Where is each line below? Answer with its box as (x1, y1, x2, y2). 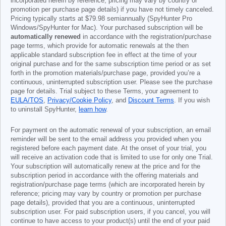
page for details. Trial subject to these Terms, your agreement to (11, 88, 198, 95)
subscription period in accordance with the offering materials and (11, 172, 198, 179)
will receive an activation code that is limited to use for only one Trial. (11, 154, 213, 161)
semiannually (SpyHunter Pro (105, 15, 192, 22)
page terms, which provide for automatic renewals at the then (11, 42, 189, 49)
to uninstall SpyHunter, (11, 106, 79, 113)
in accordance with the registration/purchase (81, 33, 211, 40)
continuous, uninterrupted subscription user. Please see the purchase (11, 79, 212, 86)
